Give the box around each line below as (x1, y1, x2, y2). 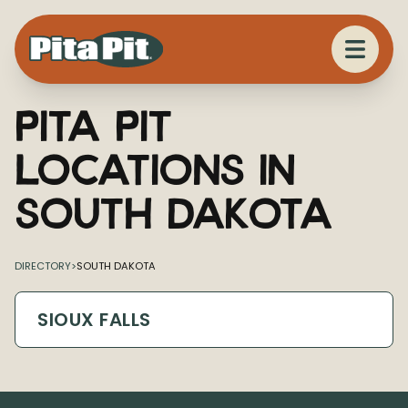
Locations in (15, 141, 295, 194)
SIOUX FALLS (37, 307, 151, 332)
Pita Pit (15, 97, 172, 150)
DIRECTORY (15, 259, 71, 273)
